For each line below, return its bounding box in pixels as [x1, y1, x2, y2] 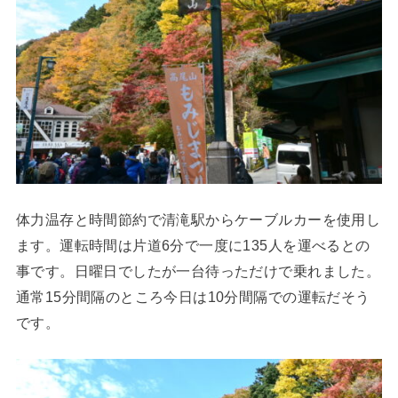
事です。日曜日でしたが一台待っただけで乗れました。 [15, 263, 381, 280]
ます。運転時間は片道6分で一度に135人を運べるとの [15, 237, 370, 254]
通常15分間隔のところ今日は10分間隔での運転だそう [15, 289, 370, 306]
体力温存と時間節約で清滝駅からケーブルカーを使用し [15, 211, 381, 228]
